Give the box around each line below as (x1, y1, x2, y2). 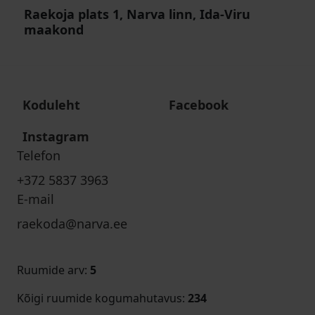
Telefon (17, 147, 60, 164)
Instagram (22, 128, 89, 145)
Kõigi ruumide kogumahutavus (17, 290, 182, 306)
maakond (24, 21, 84, 38)
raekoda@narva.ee (17, 215, 127, 232)
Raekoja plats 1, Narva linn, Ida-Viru (24, 6, 250, 22)
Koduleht (22, 96, 80, 113)
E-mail (17, 191, 54, 207)
